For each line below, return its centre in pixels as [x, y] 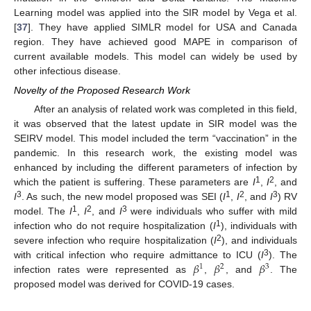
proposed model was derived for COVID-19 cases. [124, 284]
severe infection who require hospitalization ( [114, 241]
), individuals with [259, 226]
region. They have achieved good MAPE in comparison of [155, 41]
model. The [42, 211]
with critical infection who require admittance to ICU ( [137, 255]
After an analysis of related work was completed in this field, [165, 109]
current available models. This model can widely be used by [155, 56]
